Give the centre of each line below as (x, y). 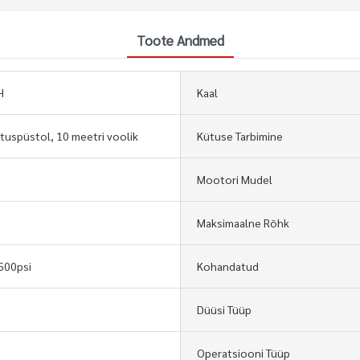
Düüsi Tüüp (224, 309)
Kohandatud (228, 266)
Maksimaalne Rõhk (243, 222)
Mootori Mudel (235, 179)
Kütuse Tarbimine (240, 135)
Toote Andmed (180, 40)
